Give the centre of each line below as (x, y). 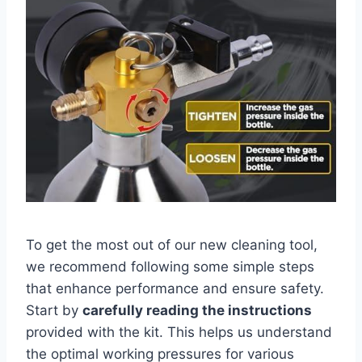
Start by (54, 310)
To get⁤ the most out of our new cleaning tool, (172, 244)
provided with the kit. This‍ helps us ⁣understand (179, 332)
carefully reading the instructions (197, 310)
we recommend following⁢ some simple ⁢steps (170, 266)
